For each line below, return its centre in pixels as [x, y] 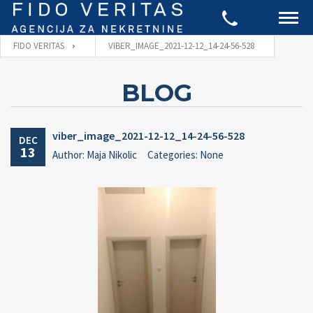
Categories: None [185, 155]
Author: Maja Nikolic [95, 155]
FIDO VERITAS [39, 46]
